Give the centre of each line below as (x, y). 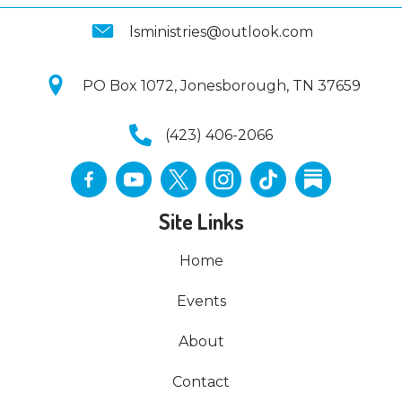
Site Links (201, 221)
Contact (201, 381)
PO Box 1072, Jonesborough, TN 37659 (221, 85)
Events (201, 301)
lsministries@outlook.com (221, 31)
